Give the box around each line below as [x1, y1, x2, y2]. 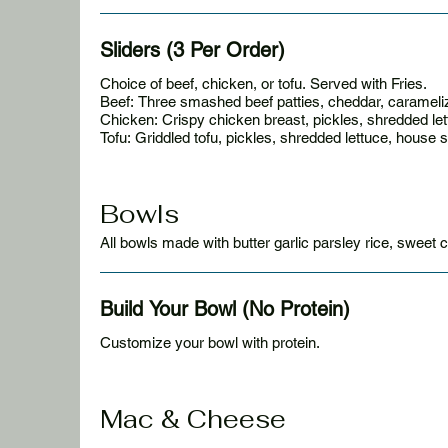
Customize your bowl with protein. [100, 334, 320, 351]
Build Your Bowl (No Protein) [100, 297, 350, 321]
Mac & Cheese [100, 403, 286, 435]
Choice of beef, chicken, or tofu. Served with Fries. [100, 75, 427, 92]
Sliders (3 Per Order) [100, 38, 285, 62]
